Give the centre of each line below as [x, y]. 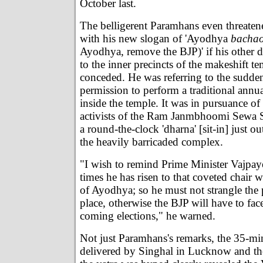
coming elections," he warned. [148, 215]
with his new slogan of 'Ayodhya [155, 38]
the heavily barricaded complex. [151, 141]
